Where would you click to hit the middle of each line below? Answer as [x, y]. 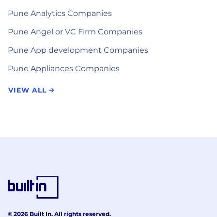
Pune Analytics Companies [60, 13]
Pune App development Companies [78, 50]
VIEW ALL [29, 90]
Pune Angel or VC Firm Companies [75, 31]
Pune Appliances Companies [64, 68]
